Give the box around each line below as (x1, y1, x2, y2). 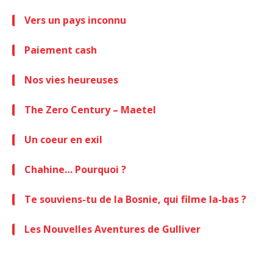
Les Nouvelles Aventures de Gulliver (24, 222, 200, 236)
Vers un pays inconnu (24, 13, 126, 27)
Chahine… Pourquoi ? (24, 162, 126, 176)
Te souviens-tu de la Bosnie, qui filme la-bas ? (24, 192, 246, 206)
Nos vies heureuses (24, 73, 118, 87)
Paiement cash (24, 43, 97, 57)
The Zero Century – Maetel (24, 102, 156, 116)
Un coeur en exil (24, 132, 102, 146)
